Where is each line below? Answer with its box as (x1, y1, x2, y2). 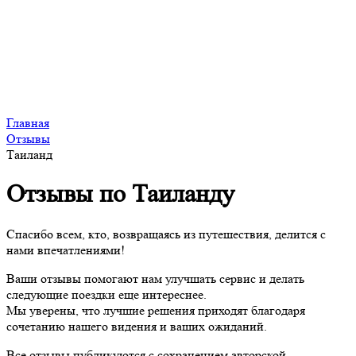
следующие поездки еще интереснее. (6, 286, 207, 302)
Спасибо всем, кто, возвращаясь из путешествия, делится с (6, 226, 326, 242)
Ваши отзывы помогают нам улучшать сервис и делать (6, 270, 304, 286)
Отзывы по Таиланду (6, 180, 234, 209)
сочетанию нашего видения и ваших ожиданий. (6, 318, 267, 334)
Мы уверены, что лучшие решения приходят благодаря (6, 302, 305, 318)
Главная (6, 115, 49, 130)
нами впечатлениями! (6, 242, 125, 257)
